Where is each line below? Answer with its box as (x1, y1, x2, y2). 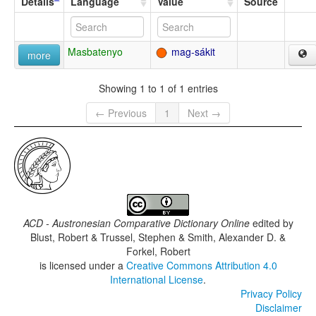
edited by (249, 216, 293, 231)
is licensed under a (39, 258, 126, 273)
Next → (188, 106, 221, 121)
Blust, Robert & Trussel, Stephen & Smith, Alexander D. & (30, 230, 286, 245)
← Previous (95, 106, 147, 121)
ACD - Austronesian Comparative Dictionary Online (23, 216, 250, 231)
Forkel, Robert (126, 244, 190, 259)
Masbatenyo (68, 44, 123, 59)
